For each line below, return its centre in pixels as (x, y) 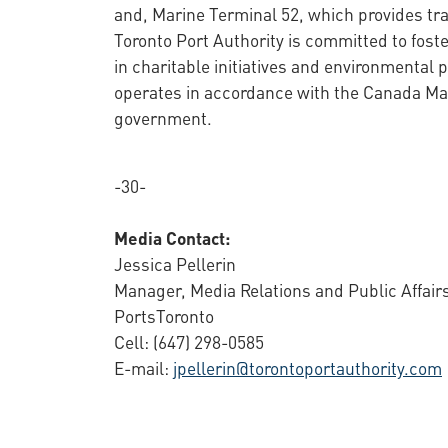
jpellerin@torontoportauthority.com (307, 367)
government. (163, 117)
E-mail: (143, 367)
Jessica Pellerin (175, 263)
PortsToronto (164, 315)
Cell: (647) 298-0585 (189, 341)
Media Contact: (172, 237)
